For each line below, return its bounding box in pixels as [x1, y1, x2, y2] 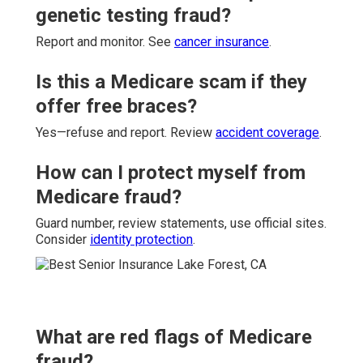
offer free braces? [36, 94, 197, 117]
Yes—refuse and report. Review [36, 124, 216, 140]
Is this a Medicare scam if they [36, 70, 307, 93]
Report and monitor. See [36, 33, 174, 49]
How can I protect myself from [36, 160, 305, 184]
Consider [36, 231, 90, 247]
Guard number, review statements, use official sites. [36, 215, 327, 231]
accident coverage [216, 124, 319, 140]
